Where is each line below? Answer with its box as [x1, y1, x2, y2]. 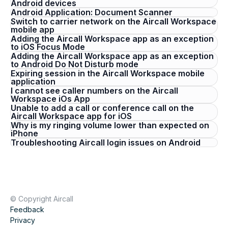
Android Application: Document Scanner [11, 7, 173, 17]
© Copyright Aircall [10, 194, 73, 203]
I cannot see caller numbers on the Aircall [11, 85, 178, 96]
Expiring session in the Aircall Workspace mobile [11, 68, 205, 78]
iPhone [11, 128, 38, 138]
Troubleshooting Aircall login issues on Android [11, 137, 201, 148]
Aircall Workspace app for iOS [11, 111, 132, 121]
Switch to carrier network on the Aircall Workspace [11, 16, 216, 26]
